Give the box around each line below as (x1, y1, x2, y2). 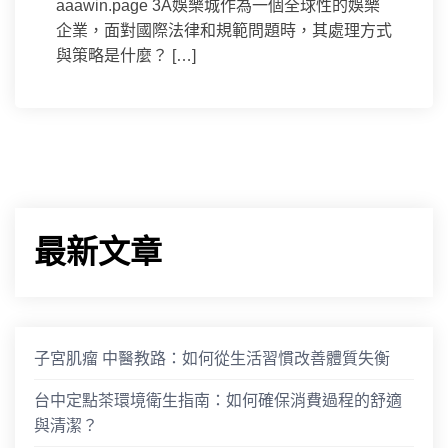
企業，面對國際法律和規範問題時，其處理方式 (56, 21, 392, 39)
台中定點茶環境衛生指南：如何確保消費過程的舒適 (34, 392, 403, 410)
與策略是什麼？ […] (56, 46, 196, 64)
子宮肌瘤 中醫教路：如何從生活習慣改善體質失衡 (34, 350, 391, 368)
